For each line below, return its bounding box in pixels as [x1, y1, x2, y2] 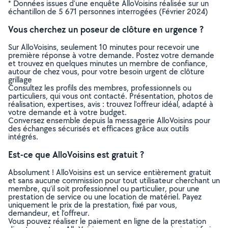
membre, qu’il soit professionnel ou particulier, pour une [8, 183, 199, 194]
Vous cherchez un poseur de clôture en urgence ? [8, 23, 204, 35]
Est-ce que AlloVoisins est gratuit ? [8, 149, 144, 160]
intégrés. [8, 131, 38, 142]
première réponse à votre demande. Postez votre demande [8, 50, 214, 61]
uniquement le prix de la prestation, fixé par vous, [8, 199, 177, 210]
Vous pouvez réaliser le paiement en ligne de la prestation [8, 216, 206, 226]
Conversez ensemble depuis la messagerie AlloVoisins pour [8, 115, 210, 126]
